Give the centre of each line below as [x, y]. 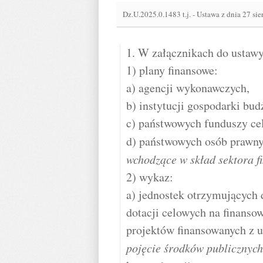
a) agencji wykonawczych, [188, 88]
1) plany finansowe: [172, 70]
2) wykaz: [150, 177]
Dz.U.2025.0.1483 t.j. [158, 14]
